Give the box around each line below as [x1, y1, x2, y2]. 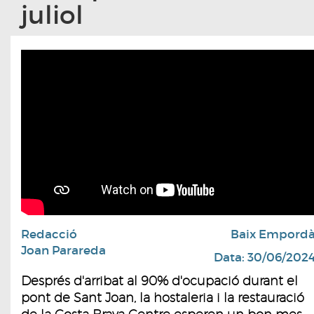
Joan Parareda [21, 243, 106, 258]
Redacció [21, 226, 77, 242]
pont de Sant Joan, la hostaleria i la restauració [21, 289, 304, 305]
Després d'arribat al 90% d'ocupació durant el [21, 273, 298, 288]
